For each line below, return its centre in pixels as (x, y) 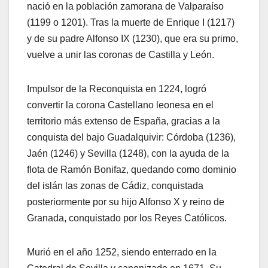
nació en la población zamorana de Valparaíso (125, 7)
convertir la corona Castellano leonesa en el (120, 105)
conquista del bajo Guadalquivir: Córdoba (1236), (131, 138)
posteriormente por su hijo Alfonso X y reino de (126, 202)
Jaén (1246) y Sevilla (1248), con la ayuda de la (128, 154)
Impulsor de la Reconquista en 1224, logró (117, 89)
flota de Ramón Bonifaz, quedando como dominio (132, 170)
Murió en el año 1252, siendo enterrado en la (122, 252)
